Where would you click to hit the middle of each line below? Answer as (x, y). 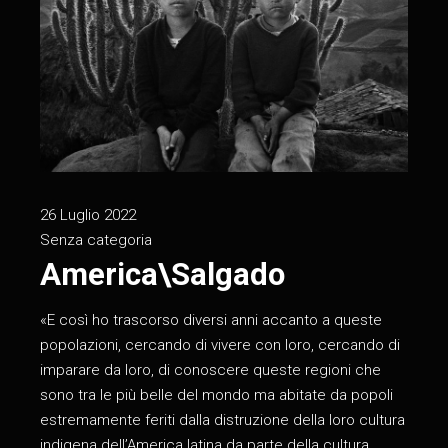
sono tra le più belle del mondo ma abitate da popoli (217, 395)
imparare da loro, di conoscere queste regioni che (211, 370)
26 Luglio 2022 (88, 215)
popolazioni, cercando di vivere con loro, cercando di (220, 345)
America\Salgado (163, 275)
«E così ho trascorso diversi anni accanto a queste (211, 320)
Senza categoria (96, 240)
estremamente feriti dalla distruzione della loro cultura (223, 420)
